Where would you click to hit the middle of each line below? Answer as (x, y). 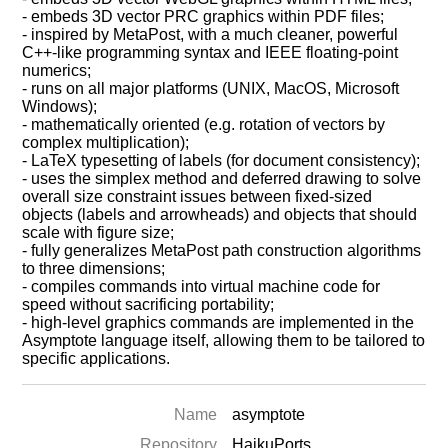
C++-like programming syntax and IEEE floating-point (210, 52)
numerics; (57, 70)
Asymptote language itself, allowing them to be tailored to (224, 340)
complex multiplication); (106, 142)
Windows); (60, 106)
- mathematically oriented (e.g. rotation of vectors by (204, 124)
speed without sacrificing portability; (148, 304)
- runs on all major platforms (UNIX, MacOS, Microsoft (211, 88)
